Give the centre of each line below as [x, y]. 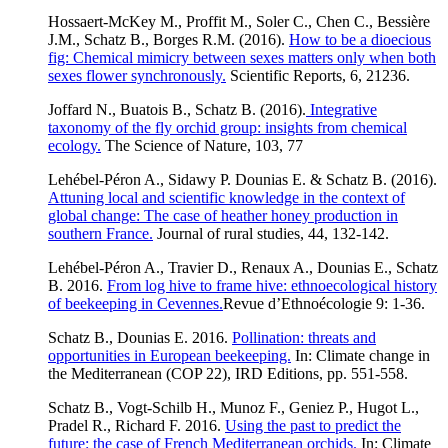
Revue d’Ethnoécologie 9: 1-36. [324, 303]
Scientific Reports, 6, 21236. [318, 75]
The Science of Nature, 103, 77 [202, 145]
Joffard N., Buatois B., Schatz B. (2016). [177, 109]
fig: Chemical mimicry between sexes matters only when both [242, 57]
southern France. [100, 233]
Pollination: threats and [304, 337]
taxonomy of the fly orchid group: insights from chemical [227, 127]
